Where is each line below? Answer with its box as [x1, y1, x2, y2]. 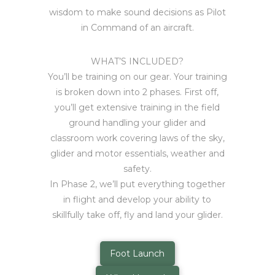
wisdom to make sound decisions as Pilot [48, 7, 226, 18]
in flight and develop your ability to [63, 194, 212, 206]
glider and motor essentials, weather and [50, 148, 225, 160]
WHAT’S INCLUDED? [91, 56, 184, 68]
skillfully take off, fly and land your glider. [52, 209, 223, 221]
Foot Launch [110, 248, 165, 260]
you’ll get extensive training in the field [55, 102, 220, 114]
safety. [123, 163, 152, 175]
